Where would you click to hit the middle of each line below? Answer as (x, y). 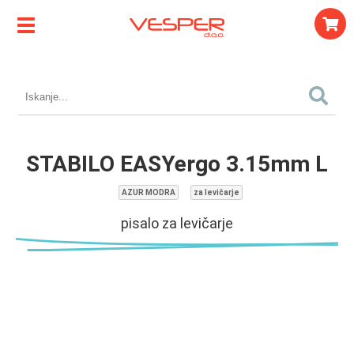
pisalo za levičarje (177, 223)
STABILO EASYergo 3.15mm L (177, 164)
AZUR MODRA (148, 192)
